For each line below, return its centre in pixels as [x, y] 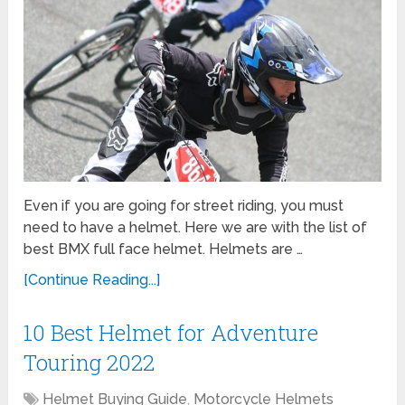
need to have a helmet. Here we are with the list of [196, 227]
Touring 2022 [89, 362]
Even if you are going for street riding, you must [184, 205]
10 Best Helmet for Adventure [171, 332]
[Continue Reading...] [92, 279]
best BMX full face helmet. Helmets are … [164, 249]
